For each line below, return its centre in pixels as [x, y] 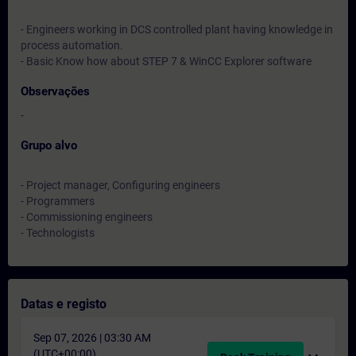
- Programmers [58, 201]
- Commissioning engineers [87, 217]
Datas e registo [64, 304]
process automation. [72, 45]
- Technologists [58, 233]
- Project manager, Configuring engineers [120, 185]
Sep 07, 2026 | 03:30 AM [92, 338]
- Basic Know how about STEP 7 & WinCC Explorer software [166, 61]
